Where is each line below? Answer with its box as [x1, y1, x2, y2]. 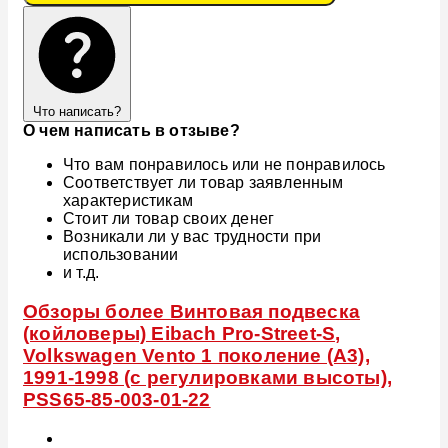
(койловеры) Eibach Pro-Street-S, [23, 323, 341, 345]
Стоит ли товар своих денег [63, 210, 275, 228]
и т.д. [63, 264, 100, 282]
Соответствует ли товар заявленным [63, 174, 344, 192]
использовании [63, 246, 179, 264]
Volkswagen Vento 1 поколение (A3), [23, 345, 370, 367]
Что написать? [33, 104, 121, 120]
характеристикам [63, 192, 193, 210]
